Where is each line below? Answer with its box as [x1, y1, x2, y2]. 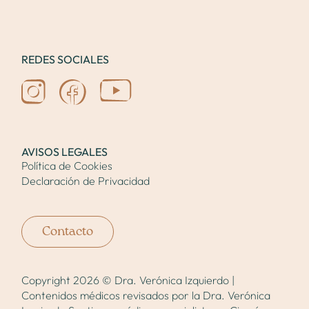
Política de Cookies [21, 159, 113, 173]
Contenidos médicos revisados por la [21, 288, 203, 303]
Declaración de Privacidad [21, 174, 150, 188]
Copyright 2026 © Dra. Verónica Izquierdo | [21, 273, 235, 288]
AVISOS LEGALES [21, 145, 108, 159]
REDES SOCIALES [21, 52, 110, 67]
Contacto [42, 226, 94, 239]
